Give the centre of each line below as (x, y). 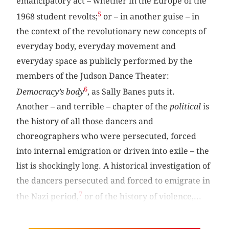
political (186, 107)
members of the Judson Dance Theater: (93, 76)
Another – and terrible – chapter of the (93, 107)
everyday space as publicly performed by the (105, 61)
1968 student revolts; (57, 16)
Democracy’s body (50, 92)
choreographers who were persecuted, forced (107, 136)
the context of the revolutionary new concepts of (111, 31)
